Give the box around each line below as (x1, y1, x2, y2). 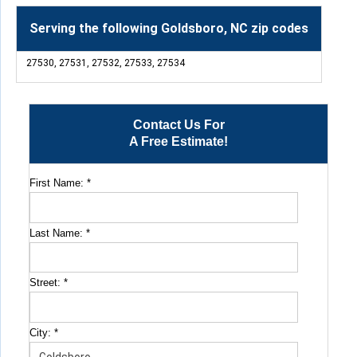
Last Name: (29, 226, 86, 239)
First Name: (29, 177, 87, 190)
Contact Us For (132, 118, 225, 132)
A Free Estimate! (129, 135, 228, 149)
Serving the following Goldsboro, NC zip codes (29, 21, 308, 37)
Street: (29, 277, 64, 289)
